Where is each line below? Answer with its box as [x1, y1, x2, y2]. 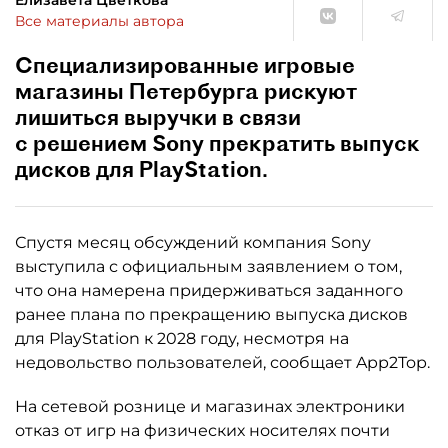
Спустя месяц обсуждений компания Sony [15, 233, 371, 252]
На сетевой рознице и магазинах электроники [15, 397, 405, 416]
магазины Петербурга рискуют [15, 77, 357, 105]
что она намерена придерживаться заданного [15, 281, 403, 300]
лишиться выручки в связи [15, 103, 301, 131]
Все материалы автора [15, 12, 184, 30]
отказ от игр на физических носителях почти [15, 421, 390, 440]
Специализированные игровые [15, 51, 355, 79]
